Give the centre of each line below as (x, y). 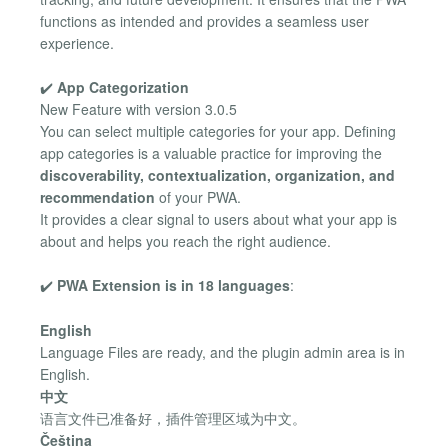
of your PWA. (198, 197)
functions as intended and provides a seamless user (204, 20)
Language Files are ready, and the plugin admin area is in (222, 351)
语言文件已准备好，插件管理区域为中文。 (173, 417)
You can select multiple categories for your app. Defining (218, 131)
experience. (77, 42)
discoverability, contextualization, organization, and (217, 175)
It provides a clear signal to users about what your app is (218, 219)
